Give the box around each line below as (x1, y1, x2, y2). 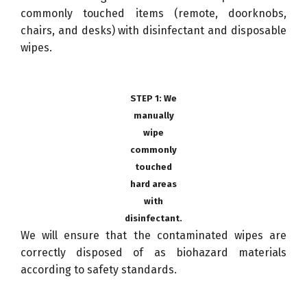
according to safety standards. (21, 262, 177, 276)
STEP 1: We (130, 93, 177, 103)
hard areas (130, 178, 177, 189)
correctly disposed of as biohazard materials (21, 245, 286, 259)
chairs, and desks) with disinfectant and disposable (21, 23, 286, 37)
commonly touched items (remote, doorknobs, (21, 6, 286, 20)
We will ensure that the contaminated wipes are (21, 228, 286, 242)
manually (133, 110, 174, 121)
